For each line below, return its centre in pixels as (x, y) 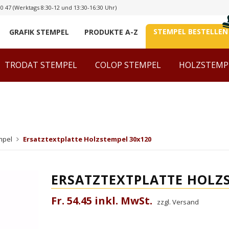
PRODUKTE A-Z (111, 32)
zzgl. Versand (178, 202)
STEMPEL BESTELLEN (191, 31)
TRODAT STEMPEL (41, 65)
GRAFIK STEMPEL (39, 32)
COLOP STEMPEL (128, 65)
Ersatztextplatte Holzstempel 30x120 (87, 139)
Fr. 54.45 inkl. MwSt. (102, 201)
